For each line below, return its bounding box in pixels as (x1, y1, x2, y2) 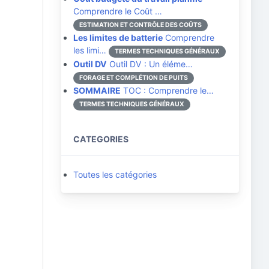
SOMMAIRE (73, 85, 121, 95)
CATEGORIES (73, 134, 128, 144)
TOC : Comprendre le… (121, 85, 214, 95)
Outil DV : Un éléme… (107, 59, 193, 69)
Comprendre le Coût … (73, 6, 162, 16)
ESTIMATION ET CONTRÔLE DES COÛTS (79, 21, 202, 29)
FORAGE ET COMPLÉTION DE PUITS (79, 74, 188, 82)
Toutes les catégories (73, 169, 157, 180)
